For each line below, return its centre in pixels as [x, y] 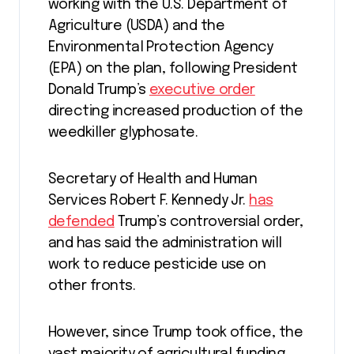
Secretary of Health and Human [153, 179]
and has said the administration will [165, 243]
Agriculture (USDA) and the [136, 26]
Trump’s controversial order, [209, 222]
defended [81, 222]
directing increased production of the [176, 111]
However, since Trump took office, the [176, 333]
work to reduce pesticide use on [157, 265]
